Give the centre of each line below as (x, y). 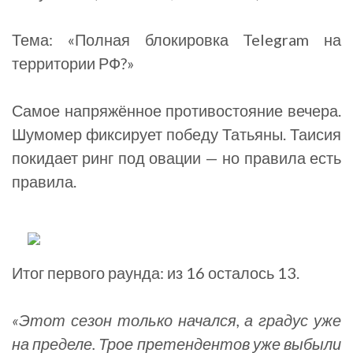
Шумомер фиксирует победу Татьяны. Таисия (176, 134)
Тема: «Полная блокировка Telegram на (176, 39)
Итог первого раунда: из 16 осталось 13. (156, 273)
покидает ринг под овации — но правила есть (176, 158)
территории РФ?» (73, 63)
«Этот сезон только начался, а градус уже (176, 320)
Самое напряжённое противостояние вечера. (176, 110)
